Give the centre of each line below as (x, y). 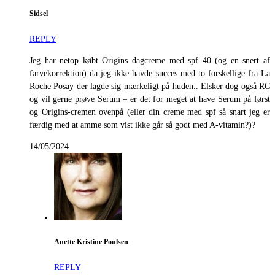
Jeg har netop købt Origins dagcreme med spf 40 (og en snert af (150, 60)
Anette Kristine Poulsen (91, 242)
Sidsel (39, 14)
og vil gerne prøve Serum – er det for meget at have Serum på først (150, 99)
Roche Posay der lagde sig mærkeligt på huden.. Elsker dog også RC (150, 86)
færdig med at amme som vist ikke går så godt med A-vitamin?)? (142, 125)
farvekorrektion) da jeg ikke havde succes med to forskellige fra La (150, 73)
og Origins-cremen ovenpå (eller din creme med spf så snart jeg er (150, 112)
